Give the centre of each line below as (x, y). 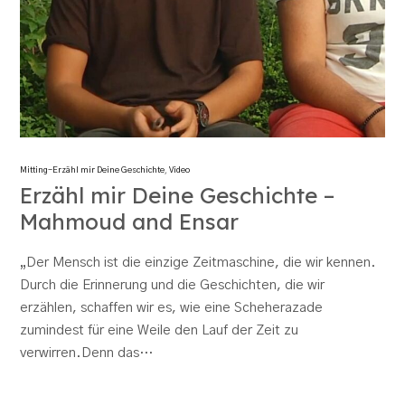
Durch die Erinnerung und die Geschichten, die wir (173, 286)
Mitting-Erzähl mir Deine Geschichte (93, 171)
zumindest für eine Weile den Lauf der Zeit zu (160, 331)
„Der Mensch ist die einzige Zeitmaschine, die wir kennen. (198, 263)
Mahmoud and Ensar (130, 222)
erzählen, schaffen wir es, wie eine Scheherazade (172, 308)
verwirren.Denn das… (87, 353)
